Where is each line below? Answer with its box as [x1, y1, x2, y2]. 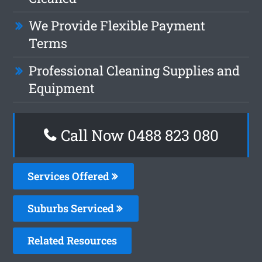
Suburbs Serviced [27, 201, 117, 215]
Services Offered [27, 168, 112, 183]
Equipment [29, 79, 95, 96]
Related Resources [27, 233, 118, 247]
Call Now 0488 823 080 [57, 125, 219, 145]
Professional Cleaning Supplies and [29, 61, 240, 79]
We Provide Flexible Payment [29, 16, 206, 34]
